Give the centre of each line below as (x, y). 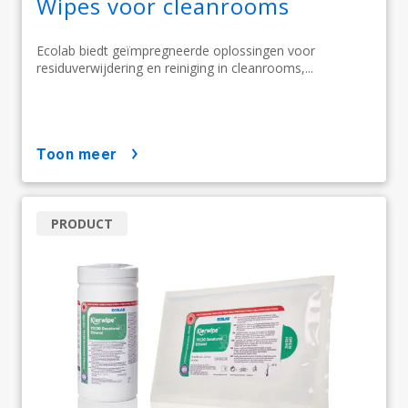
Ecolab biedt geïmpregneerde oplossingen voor (176, 51)
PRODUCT (82, 224)
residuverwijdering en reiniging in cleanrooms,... (175, 68)
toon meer (82, 155)
